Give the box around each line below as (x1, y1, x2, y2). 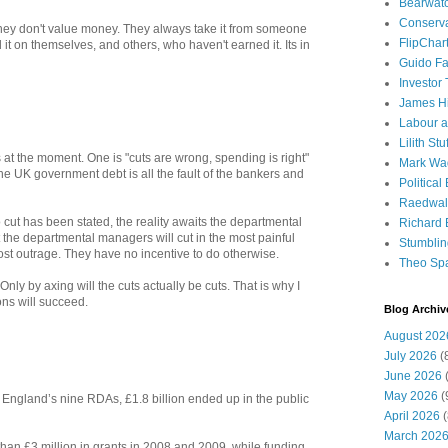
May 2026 (384, 389, 438, 403)
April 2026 (384, 409, 440, 423)
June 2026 (384, 369, 442, 383)
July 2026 (384, 349, 437, 363)
